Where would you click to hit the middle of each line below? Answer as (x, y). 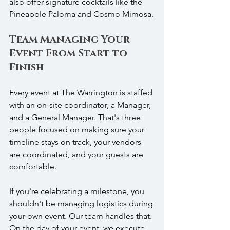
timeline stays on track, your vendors (76, 142)
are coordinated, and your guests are (77, 155)
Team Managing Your (71, 40)
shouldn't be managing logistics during (82, 204)
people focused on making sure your (78, 130)
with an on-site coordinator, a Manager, (81, 105)
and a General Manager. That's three (76, 118)
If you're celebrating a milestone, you (78, 191)
